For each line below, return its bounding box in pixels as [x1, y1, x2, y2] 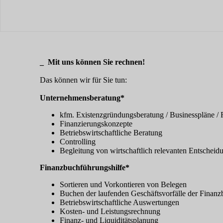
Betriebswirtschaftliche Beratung [60, 128, 162, 137]
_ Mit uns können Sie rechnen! [40, 58, 145, 66]
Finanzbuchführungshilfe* [40, 163, 129, 172]
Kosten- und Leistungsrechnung [60, 207, 160, 216]
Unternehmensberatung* [40, 94, 124, 102]
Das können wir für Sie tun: [40, 76, 127, 84]
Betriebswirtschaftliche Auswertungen [60, 198, 179, 207]
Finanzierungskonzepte [60, 119, 132, 128]
